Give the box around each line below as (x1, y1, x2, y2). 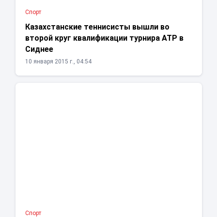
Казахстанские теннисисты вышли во (25, 22, 170, 32)
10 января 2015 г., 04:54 (25, 58, 92, 65)
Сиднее (25, 45, 53, 54)
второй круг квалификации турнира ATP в (25, 33, 184, 43)
